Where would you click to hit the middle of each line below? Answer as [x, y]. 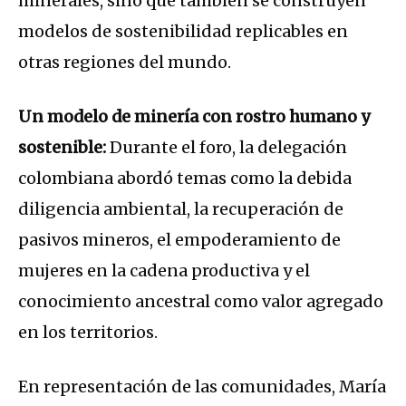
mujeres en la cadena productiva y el [164, 271]
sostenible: [64, 148]
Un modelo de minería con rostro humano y [194, 117]
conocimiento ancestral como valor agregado [201, 302]
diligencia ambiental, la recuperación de [181, 209]
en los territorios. [88, 333]
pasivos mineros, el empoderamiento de [179, 240]
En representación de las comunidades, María [202, 387]
